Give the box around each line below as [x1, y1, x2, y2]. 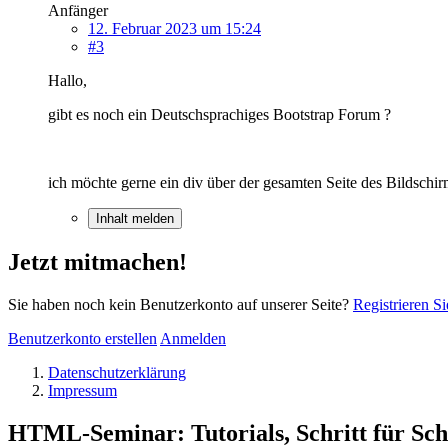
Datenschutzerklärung [48, 363, 186, 381]
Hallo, [48, 71, 87, 89]
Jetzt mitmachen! [8, 248, 187, 275]
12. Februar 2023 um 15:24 [88, 19, 261, 37]
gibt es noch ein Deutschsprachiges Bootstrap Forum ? [48, 105, 391, 123]
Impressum [48, 381, 117, 399]
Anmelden [160, 329, 226, 347]
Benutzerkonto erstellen [8, 329, 157, 347]
